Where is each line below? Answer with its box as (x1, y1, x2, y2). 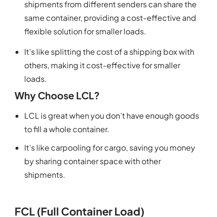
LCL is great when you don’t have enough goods (24, 110, 199, 121)
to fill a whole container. (24, 124, 109, 135)
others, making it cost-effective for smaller (24, 60, 180, 71)
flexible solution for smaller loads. (24, 26, 146, 36)
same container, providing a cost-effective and (24, 12, 196, 23)
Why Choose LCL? (15, 89, 100, 102)
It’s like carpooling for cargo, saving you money (24, 142, 195, 153)
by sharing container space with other (24, 156, 161, 167)
